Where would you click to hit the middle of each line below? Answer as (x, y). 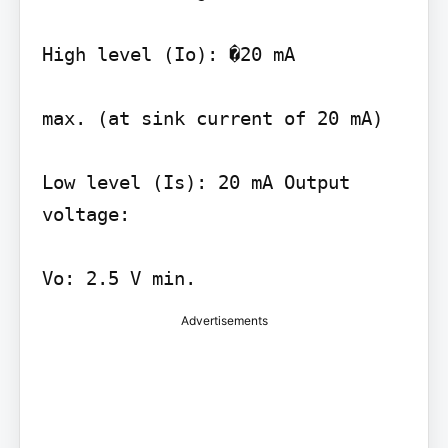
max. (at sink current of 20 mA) (212, 118)
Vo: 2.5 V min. (118, 278)
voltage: (85, 214)
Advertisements (224, 321)
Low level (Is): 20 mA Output (195, 182)
